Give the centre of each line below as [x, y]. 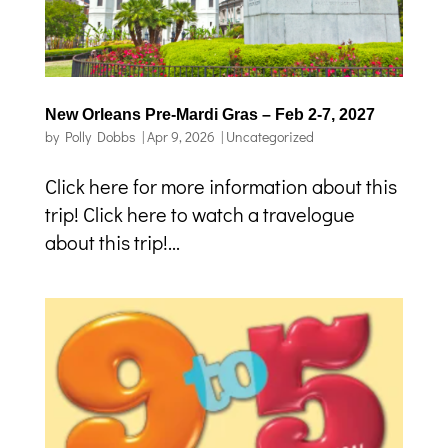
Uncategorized [269, 137]
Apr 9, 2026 [180, 137]
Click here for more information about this [220, 186]
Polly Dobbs [100, 137]
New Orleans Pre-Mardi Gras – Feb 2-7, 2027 [209, 115]
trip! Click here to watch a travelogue [199, 214]
